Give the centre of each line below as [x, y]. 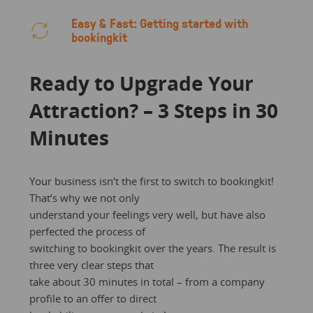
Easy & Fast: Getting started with [160, 23]
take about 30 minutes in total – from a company [147, 281]
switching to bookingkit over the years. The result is [152, 248]
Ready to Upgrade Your [141, 83]
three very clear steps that [91, 264]
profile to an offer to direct [93, 298]
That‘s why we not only [84, 197]
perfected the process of [87, 231]
